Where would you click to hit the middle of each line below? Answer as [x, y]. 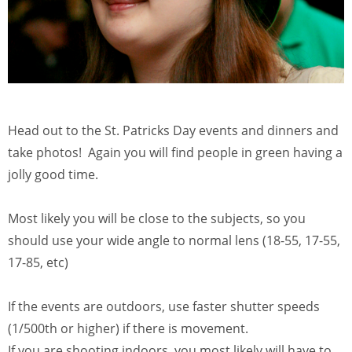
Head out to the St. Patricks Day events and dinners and [173, 131]
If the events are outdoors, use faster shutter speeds [164, 307]
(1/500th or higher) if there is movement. [128, 329]
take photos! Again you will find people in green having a [175, 153]
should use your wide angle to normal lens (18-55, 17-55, [174, 241]
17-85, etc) [38, 263]
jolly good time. [53, 175]
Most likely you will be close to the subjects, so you [157, 219]
